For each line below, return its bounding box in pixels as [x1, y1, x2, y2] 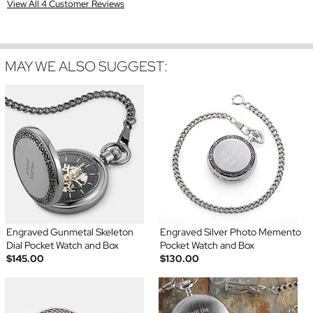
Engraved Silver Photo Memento [160, 226, 301, 239]
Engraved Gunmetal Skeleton [6, 226, 133, 239]
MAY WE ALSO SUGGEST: [5, 57, 168, 76]
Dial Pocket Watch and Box [6, 239, 119, 252]
